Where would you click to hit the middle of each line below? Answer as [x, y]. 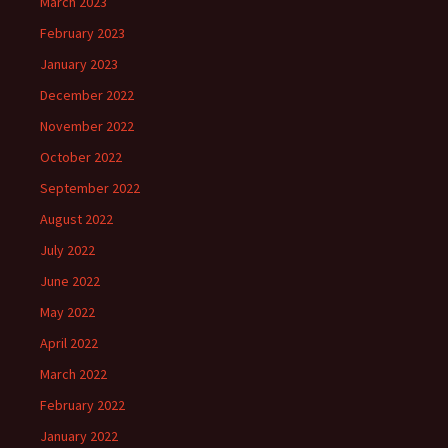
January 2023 [79, 64]
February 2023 [82, 33]
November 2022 [87, 126]
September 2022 [90, 188]
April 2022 [69, 343]
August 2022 [76, 219]
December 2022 [87, 95]
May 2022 [67, 312]
